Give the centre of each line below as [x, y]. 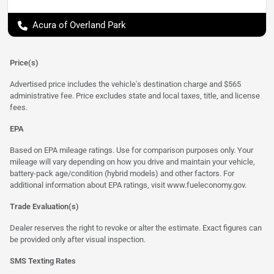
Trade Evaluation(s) [44, 207]
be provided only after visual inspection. [78, 240]
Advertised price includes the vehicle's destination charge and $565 [125, 84]
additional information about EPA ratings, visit [88, 185]
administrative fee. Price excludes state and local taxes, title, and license [135, 96]
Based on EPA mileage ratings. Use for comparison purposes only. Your [131, 150]
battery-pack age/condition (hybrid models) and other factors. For [122, 174]
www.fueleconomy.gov [206, 185]
